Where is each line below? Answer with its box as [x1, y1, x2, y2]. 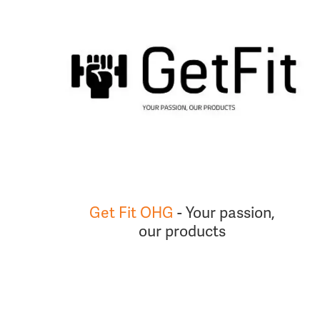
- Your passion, [174, 204, 276, 223]
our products [139, 222, 226, 241]
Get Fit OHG [89, 204, 174, 223]
